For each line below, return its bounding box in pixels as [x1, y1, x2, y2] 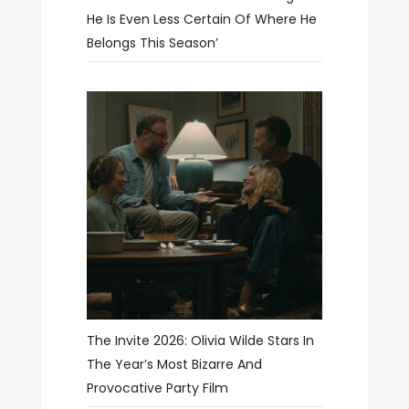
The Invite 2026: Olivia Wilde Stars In [86, 331, 314, 351]
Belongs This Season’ [86, 33, 218, 52]
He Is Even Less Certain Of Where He [86, 9, 317, 28]
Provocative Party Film [86, 379, 228, 398]
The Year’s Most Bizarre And [86, 355, 262, 374]
